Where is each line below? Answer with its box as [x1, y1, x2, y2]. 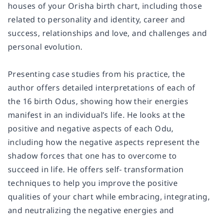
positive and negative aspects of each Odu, [8, 123, 174, 134]
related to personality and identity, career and [8, 14, 185, 25]
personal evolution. [8, 41, 83, 52]
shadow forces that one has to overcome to [8, 150, 177, 161]
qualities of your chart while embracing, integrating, [8, 191, 210, 202]
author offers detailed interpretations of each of [8, 82, 196, 93]
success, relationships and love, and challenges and [8, 28, 207, 38]
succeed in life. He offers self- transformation [8, 164, 184, 175]
